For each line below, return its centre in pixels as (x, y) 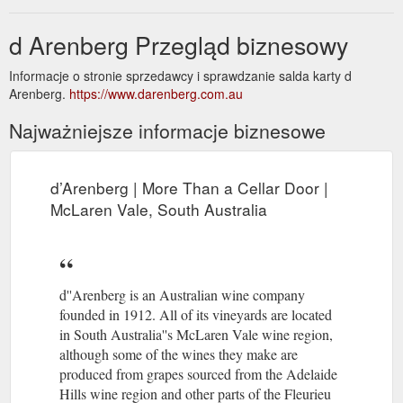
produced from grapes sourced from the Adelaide (198, 373)
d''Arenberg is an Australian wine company (182, 294)
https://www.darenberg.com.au (156, 93)
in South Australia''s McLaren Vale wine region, (196, 334)
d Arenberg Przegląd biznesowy (179, 44)
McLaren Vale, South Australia (159, 209)
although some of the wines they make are (179, 354)
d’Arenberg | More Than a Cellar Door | (189, 187)
